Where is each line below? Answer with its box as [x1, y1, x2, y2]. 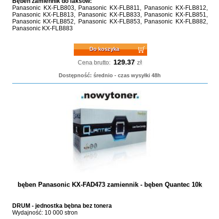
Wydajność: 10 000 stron [12, 209, 78, 216]
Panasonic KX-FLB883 [12, 25, 73, 32]
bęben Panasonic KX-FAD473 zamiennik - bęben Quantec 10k [18, 181, 202, 188]
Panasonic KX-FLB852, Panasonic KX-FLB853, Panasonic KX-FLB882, [12, 18, 208, 25]
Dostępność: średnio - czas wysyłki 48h [59, 72, 161, 78]
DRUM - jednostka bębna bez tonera [12, 202, 112, 209]
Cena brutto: [78, 59, 111, 66]
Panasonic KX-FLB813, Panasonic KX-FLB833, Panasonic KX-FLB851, [12, 11, 208, 18]
